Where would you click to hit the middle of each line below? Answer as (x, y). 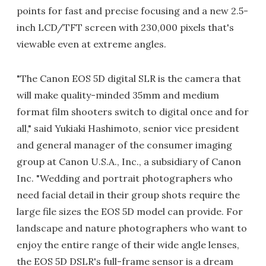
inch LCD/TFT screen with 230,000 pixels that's (125, 27)
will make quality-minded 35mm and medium (118, 95)
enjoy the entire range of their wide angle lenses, (128, 245)
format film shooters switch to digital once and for (133, 112)
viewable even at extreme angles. (91, 44)
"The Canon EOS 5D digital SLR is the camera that (129, 78)
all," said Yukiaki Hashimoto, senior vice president (128, 128)
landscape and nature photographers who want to (132, 228)
